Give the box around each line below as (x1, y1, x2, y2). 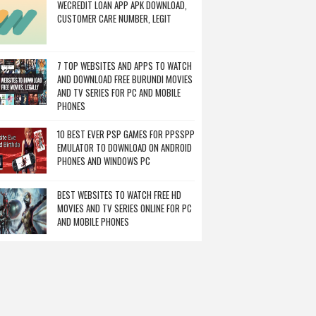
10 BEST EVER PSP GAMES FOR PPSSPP (57, 127, 195, 141)
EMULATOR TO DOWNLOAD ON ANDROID (57, 140, 192, 154)
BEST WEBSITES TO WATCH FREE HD (57, 188, 181, 202)
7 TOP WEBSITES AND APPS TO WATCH (57, 59, 192, 73)
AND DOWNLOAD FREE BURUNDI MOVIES (57, 72, 193, 86)
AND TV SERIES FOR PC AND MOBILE (57, 85, 181, 99)
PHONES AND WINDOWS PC (57, 154, 150, 168)
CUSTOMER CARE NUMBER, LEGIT (57, 11, 171, 25)
